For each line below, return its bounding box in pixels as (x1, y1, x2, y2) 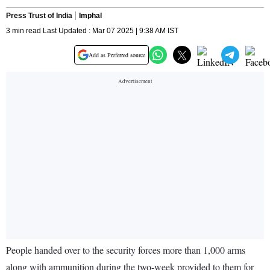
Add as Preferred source (89, 51, 145, 60)
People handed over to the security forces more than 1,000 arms (6, 243, 245, 257)
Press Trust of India (6, 11, 72, 20)
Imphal (79, 11, 102, 20)
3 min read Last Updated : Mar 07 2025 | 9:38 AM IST (6, 27, 178, 36)
